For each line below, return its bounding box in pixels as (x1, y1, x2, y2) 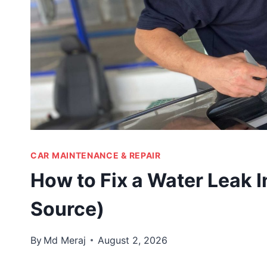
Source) (30, 197, 104, 221)
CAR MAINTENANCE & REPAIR (30, 150, 161, 160)
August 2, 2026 (98, 234, 168, 246)
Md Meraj (44, 234, 86, 246)
